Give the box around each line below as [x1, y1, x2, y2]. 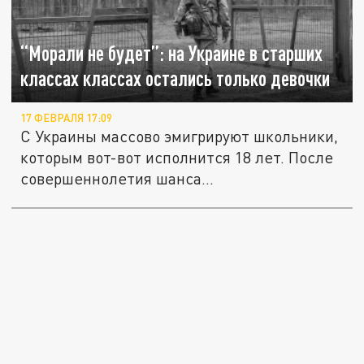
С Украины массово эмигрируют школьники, [20, 126, 339, 145]
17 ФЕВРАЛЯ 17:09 [20, 110, 113, 124]
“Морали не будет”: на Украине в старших [20, 41, 323, 65]
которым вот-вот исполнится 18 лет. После [20, 147, 334, 167]
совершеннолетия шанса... [20, 168, 214, 188]
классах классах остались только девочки [20, 66, 331, 90]
